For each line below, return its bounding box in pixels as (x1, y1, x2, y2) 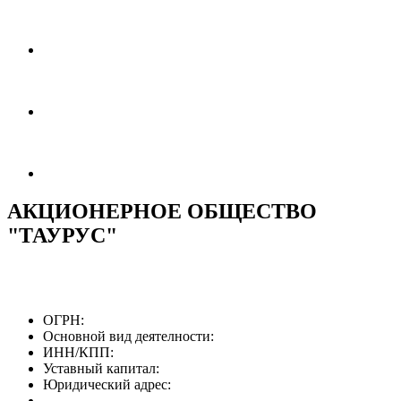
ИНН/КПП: (43, 344, 114, 360)
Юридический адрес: (43, 376, 171, 392)
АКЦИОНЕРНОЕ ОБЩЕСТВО (7, 199, 317, 223)
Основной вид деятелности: (43, 328, 214, 344)
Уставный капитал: (43, 360, 159, 376)
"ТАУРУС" (7, 223, 117, 247)
